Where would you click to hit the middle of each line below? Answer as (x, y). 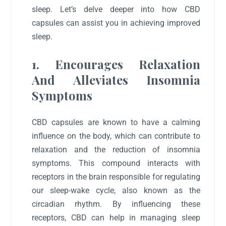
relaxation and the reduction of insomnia (116, 149)
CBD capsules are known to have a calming (116, 122)
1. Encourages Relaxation (116, 64)
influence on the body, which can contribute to (116, 136)
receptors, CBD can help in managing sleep (116, 217)
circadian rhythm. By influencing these (116, 204)
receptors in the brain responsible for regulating (116, 177)
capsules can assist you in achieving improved (116, 23)
